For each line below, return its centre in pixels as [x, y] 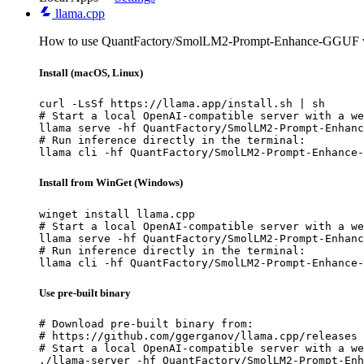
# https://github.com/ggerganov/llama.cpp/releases [198, 336]
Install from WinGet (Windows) [111, 183]
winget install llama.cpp [117, 214]
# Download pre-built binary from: [146, 323]
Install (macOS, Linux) [91, 73]
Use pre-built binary [85, 292]
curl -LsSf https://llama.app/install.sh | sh [182, 104]
